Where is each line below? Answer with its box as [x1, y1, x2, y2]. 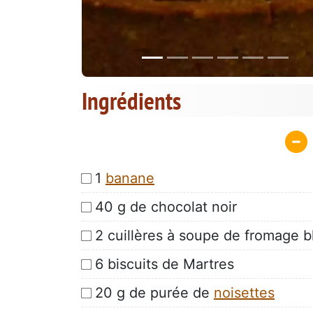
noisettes [214, 284, 275, 301]
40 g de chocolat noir [95, 198, 237, 215]
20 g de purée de [95, 284, 214, 301]
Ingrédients [82, 85, 181, 117]
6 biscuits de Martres [95, 255, 234, 272]
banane [105, 169, 154, 187]
